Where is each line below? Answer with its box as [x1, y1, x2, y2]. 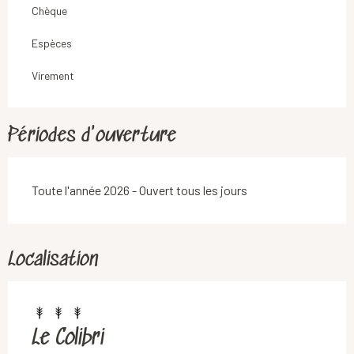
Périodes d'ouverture [8, 124, 176, 148]
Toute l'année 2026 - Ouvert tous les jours [32, 182, 247, 198]
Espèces [32, 36, 72, 50]
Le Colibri [32, 326, 104, 352]
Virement [32, 68, 74, 82]
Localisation [8, 248, 98, 272]
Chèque [32, 3, 67, 17]
